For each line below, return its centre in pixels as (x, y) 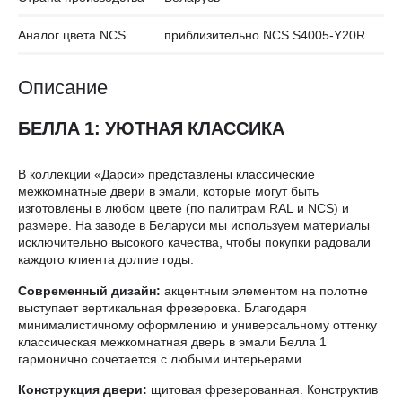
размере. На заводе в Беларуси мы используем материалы (194, 225)
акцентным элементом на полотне (264, 290)
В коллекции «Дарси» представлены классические (166, 174)
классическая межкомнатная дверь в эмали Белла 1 (172, 341)
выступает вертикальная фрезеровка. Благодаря (162, 307)
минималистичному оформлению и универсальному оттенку (197, 324)
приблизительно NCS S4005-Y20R (265, 35)
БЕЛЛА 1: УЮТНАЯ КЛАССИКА (151, 129)
